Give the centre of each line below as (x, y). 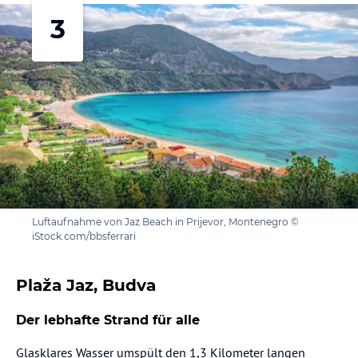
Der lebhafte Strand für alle (108, 320)
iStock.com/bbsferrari (84, 236)
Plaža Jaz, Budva (86, 285)
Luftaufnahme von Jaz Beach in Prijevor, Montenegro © (165, 222)
